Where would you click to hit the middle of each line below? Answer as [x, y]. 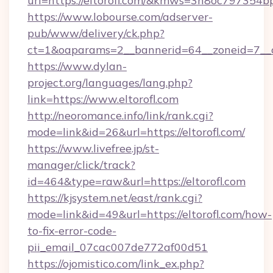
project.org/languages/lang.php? [110, 83]
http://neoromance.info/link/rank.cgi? [120, 115]
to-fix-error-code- [72, 231]
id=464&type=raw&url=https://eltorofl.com [136, 181]
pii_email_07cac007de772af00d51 [118, 247]
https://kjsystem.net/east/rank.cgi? [115, 198]
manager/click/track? [81, 165]
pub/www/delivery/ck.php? [96, 33]
